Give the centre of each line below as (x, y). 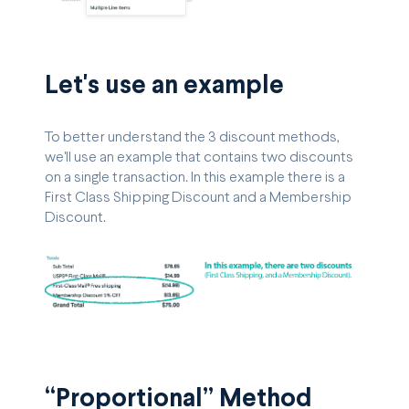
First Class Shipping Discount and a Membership (198, 198)
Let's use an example (164, 87)
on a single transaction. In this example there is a (195, 178)
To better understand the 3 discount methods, (192, 138)
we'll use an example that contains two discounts (199, 158)
